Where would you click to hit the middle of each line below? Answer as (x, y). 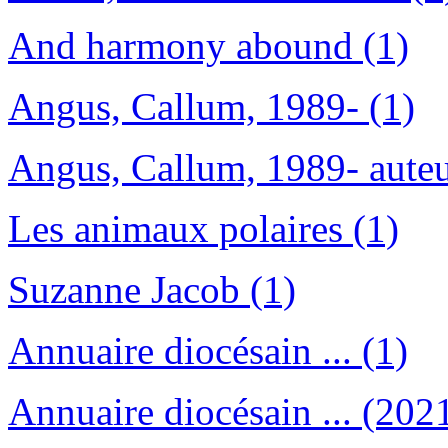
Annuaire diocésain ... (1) (208, 351)
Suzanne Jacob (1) (152, 290)
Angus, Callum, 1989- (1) (211, 107)
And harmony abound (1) (208, 46)
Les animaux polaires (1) (203, 229)
